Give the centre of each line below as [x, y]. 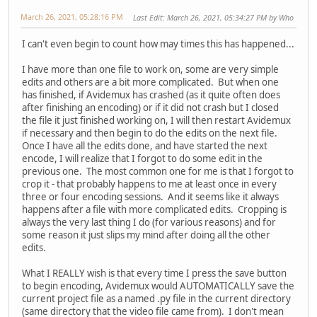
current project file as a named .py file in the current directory [156, 298]
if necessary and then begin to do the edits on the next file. [151, 133]
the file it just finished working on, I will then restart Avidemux [156, 120]
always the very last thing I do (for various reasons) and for [149, 222]
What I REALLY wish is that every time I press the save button [154, 273]
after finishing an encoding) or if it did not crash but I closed [150, 107]
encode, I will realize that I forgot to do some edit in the [142, 158]
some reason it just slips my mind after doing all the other [146, 235]
